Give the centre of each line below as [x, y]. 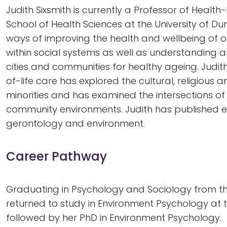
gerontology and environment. [75, 123]
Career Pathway [56, 156]
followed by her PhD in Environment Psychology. [114, 218]
